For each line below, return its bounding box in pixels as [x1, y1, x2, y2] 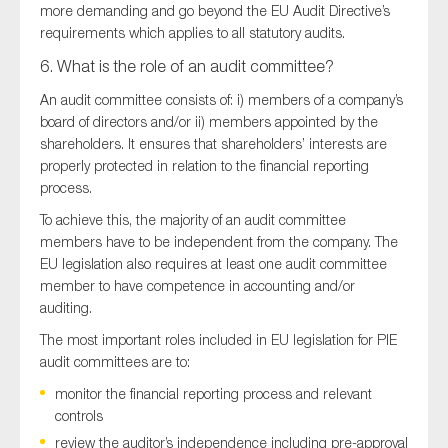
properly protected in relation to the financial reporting [40, 157, 369, 175]
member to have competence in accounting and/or [40, 277, 355, 295]
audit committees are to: [40, 353, 190, 371]
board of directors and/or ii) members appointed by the [40, 113, 378, 131]
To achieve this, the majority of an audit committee [40, 211, 346, 229]
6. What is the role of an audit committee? [40, 57, 334, 76]
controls [55, 407, 103, 425]
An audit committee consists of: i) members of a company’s [40, 91, 403, 109]
